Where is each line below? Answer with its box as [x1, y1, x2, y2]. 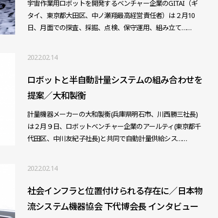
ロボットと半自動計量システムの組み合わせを [27, 73, 203, 86]
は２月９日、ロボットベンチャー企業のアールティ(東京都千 [27, 121, 201, 131]
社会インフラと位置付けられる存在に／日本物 [27, 184, 203, 197]
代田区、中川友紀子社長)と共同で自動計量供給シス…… [27, 133, 187, 143]
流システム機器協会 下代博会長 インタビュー [27, 200, 199, 212]
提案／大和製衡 [27, 89, 86, 101]
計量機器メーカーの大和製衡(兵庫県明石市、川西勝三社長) [27, 109, 198, 119]
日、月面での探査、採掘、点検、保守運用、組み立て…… [27, 22, 192, 32]
